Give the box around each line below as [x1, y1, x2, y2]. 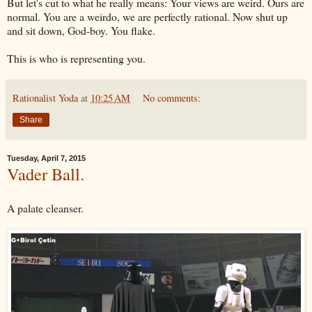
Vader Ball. [7, 162, 84, 185]
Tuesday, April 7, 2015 [7, 153, 86, 162]
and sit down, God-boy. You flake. [7, 22, 155, 38]
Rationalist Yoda [13, 91, 78, 104]
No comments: [143, 91, 201, 104]
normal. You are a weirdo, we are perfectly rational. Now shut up [7, 8, 288, 24]
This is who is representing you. [7, 50, 149, 65]
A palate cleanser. [7, 201, 84, 216]
